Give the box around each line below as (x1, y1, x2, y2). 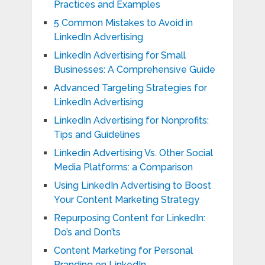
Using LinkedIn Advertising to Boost (53, 180, 211, 192)
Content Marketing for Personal (53, 245, 193, 257)
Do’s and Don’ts (53, 227, 121, 238)
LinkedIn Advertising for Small (53, 50, 186, 62)
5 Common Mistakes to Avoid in (53, 17, 193, 29)
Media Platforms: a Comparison (53, 161, 193, 173)
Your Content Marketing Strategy (53, 194, 199, 206)
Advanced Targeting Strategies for (53, 82, 207, 94)
